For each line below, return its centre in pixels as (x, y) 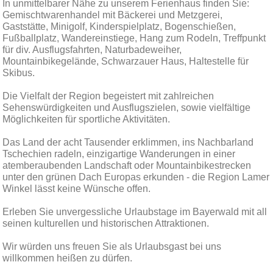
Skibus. (20, 73)
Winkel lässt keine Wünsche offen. (78, 189)
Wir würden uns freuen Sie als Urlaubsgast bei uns (112, 246)
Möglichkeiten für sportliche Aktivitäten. (88, 119)
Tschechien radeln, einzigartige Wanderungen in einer (119, 154)
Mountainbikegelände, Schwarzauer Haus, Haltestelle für (126, 61)
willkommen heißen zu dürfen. (69, 258)
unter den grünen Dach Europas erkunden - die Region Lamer (136, 177)
